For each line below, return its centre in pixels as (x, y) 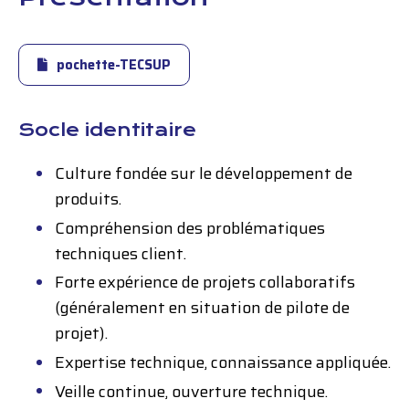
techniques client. (121, 253)
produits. (88, 199)
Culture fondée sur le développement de (204, 174)
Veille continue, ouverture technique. (191, 391)
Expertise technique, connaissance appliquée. (223, 362)
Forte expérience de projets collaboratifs (205, 283)
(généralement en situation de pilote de (202, 308)
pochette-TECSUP (114, 64)
